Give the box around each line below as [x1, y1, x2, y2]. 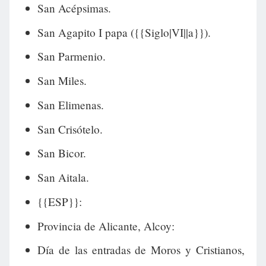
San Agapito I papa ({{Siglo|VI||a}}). [37, 24, 211, 40]
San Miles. [37, 73, 87, 88]
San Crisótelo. [37, 121, 103, 137]
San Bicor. [37, 145, 86, 161]
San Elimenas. [37, 97, 104, 112]
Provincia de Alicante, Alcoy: [37, 218, 175, 233]
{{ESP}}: [37, 194, 82, 209]
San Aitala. [37, 170, 89, 185]
